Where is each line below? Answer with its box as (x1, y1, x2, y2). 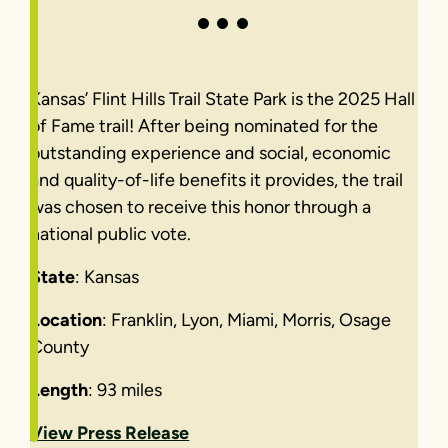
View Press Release (30, 421, 190, 444)
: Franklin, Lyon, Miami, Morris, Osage (102, 308, 392, 331)
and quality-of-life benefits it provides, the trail (30, 168, 404, 191)
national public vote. (30, 222, 196, 245)
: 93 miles (88, 378, 163, 401)
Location (30, 308, 103, 331)
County (30, 335, 90, 358)
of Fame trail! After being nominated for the (30, 114, 379, 137)
